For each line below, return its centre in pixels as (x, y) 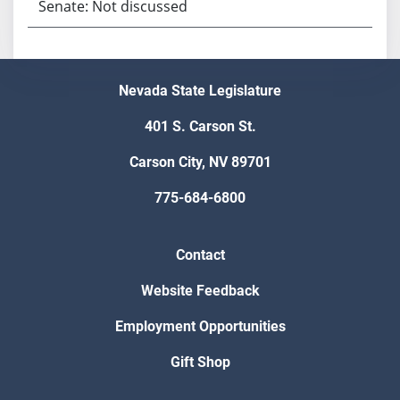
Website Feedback (200, 291)
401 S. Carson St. (200, 127)
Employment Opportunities (200, 327)
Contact (200, 255)
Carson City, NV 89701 (200, 162)
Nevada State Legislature (200, 91)
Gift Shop (200, 362)
